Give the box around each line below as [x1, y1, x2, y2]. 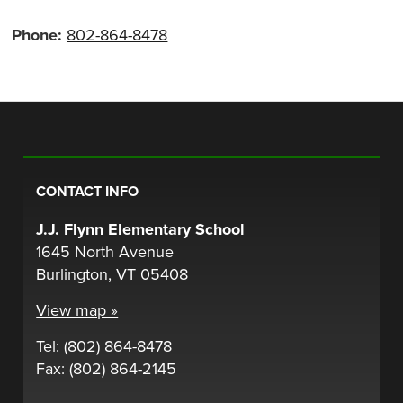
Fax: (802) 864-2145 [36, 358, 177, 379]
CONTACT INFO [36, 182, 139, 201]
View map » [36, 300, 119, 320]
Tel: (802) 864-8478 [36, 336, 173, 356]
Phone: [12, 25, 67, 46]
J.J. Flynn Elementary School [36, 219, 246, 239]
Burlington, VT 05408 [36, 264, 189, 284]
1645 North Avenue [36, 241, 175, 262]
